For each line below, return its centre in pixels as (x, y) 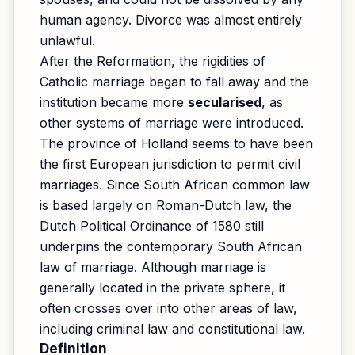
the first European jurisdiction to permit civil (170, 164)
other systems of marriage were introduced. (172, 123)
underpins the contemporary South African (171, 246)
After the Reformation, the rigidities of (153, 61)
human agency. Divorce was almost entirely (171, 20)
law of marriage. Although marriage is (153, 267)
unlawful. (67, 40)
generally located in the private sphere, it (162, 288)
